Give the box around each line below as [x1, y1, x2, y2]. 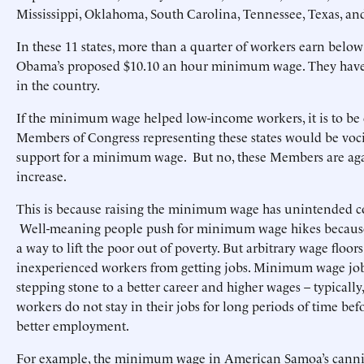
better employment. [16, 316, 129, 334]
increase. [16, 167, 67, 184]
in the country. [16, 76, 102, 93]
